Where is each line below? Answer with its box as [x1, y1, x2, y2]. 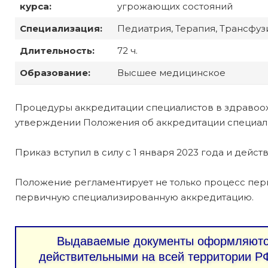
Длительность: [20, 44, 95, 56]
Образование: [20, 66, 91, 78]
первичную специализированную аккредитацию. [15, 191, 254, 203]
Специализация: [20, 22, 103, 34]
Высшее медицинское [117, 66, 226, 78]
